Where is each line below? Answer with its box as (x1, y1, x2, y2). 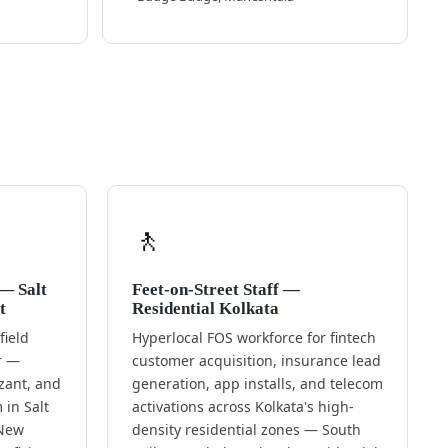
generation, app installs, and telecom (131, 374, 383, 394)
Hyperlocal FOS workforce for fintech (131, 328, 376, 348)
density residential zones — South (131, 420, 361, 440)
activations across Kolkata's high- (131, 397, 354, 417)
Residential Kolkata (131, 299, 279, 319)
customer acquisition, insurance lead (131, 351, 381, 371)
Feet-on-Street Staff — (131, 280, 300, 300)
